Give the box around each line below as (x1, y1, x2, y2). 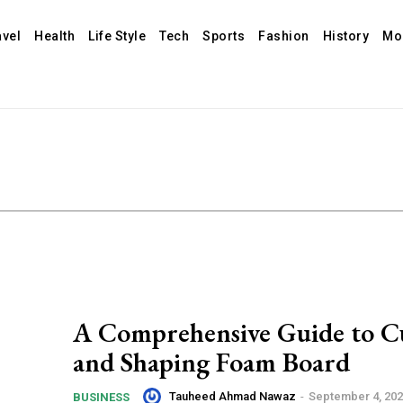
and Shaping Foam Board (73, 345, 350, 380)
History (322, 29, 370, 43)
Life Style (88, 29, 147, 43)
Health (34, 29, 76, 43)
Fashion (258, 29, 309, 43)
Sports (202, 29, 246, 43)
